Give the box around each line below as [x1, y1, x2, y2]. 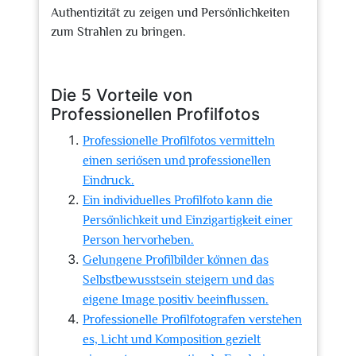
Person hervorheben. [83, 233, 194, 247]
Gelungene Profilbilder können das [83, 253, 269, 267]
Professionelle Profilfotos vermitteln [83, 133, 275, 148]
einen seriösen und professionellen [83, 153, 271, 168]
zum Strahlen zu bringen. [51, 25, 186, 39]
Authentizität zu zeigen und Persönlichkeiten [51, 6, 290, 20]
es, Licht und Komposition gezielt [83, 332, 261, 346]
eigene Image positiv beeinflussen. [83, 292, 269, 307]
